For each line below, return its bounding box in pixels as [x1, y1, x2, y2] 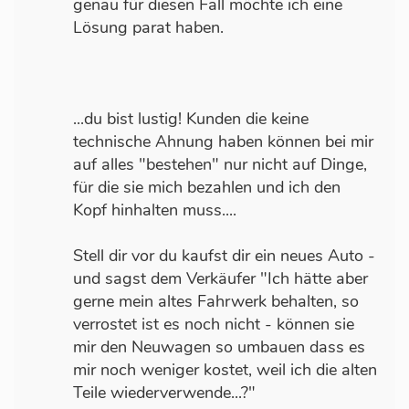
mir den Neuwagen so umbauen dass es [73, 336, 365, 359]
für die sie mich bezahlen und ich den [73, 176, 341, 199]
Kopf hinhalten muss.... [73, 199, 236, 222]
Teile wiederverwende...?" [73, 382, 256, 404]
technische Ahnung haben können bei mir [73, 131, 373, 153]
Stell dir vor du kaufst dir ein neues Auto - [73, 245, 375, 267]
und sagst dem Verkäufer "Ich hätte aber [73, 267, 368, 290]
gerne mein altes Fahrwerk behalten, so [73, 290, 359, 313]
